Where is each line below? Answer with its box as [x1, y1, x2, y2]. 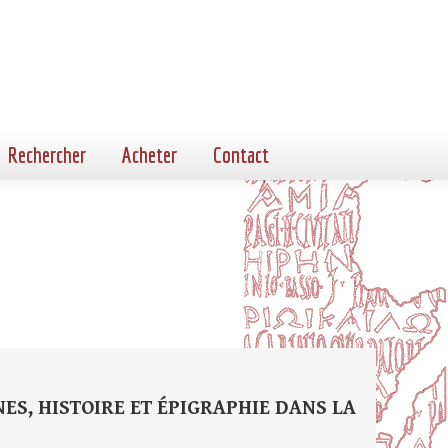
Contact [213, 142, 269, 167]
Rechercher [8, 142, 86, 167]
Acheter [122, 142, 177, 167]
